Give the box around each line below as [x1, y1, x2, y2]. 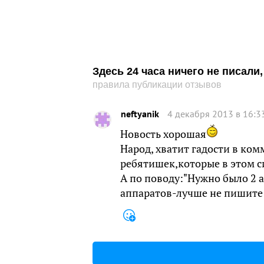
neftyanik [121, 107, 159, 120]
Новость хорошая [120, 127, 206, 141]
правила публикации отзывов [93, 80, 222, 90]
